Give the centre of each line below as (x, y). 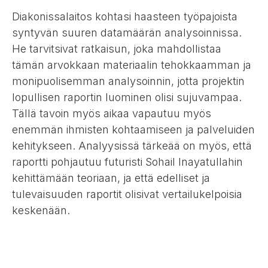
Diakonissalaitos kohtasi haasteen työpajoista (125, 16)
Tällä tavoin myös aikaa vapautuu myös (112, 113)
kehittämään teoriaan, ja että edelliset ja (111, 178)
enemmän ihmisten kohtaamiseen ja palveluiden (133, 129)
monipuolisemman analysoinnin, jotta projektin (128, 81)
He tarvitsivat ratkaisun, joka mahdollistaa (117, 48)
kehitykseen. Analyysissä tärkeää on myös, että (132, 145)
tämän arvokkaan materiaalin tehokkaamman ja (132, 65)
